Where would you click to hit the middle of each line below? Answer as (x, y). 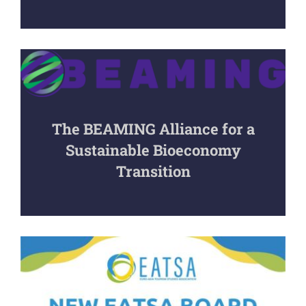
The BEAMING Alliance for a (153, 128)
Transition (153, 171)
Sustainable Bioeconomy (153, 150)
